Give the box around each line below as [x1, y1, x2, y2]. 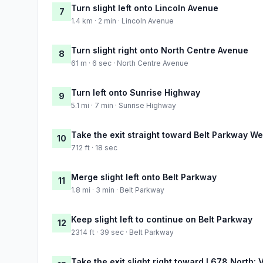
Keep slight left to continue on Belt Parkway [71, 214, 252, 224]
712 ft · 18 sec [71, 143, 117, 152]
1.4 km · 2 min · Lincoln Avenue [71, 16, 174, 25]
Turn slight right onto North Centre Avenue [71, 45, 248, 55]
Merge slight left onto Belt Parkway [71, 171, 217, 182]
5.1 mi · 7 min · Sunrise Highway [71, 100, 176, 110]
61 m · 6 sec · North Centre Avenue [71, 58, 188, 68]
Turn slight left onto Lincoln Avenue [71, 2, 218, 13]
